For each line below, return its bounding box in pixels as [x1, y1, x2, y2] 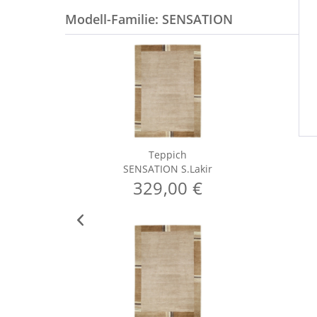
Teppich [149, 148, 187, 161]
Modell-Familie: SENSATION [65, 11, 233, 28]
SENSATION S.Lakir [123, 162, 212, 175]
